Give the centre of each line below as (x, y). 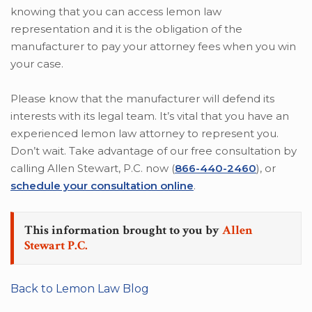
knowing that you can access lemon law (116, 11)
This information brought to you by (123, 230)
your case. (37, 63)
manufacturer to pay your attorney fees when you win (153, 46)
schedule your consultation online (102, 185)
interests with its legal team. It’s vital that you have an (150, 116)
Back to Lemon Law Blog (80, 288)
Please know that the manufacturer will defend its (142, 98)
